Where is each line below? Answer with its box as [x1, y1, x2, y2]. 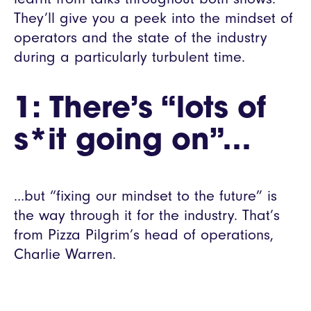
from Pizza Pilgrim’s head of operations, [14, 226, 274, 244]
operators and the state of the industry [14, 28, 267, 47]
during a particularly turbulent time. [14, 48, 245, 66]
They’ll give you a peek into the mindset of [14, 9, 293, 27]
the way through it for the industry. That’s [14, 206, 280, 224]
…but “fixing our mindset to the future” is [14, 187, 277, 205]
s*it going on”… [14, 127, 251, 157]
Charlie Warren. [14, 245, 116, 263]
